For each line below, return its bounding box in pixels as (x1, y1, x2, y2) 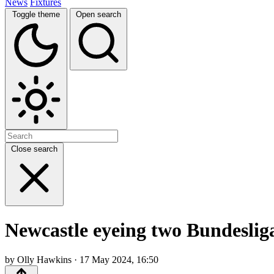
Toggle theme (12, 9, 60, 19)
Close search (11, 144, 57, 154)
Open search (76, 9, 121, 19)
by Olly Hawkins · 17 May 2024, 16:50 (5, 254, 158, 265)
